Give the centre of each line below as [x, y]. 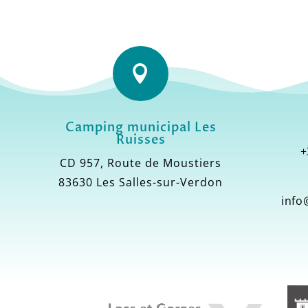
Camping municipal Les [141, 128]
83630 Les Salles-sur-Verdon [141, 183]
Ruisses [141, 140]
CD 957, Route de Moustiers [141, 163]
